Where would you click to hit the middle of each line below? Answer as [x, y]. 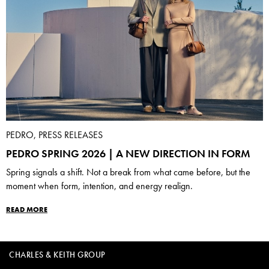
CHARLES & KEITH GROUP [57, 254]
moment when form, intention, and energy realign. [99, 186]
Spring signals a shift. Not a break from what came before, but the [128, 173]
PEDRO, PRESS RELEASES [54, 135]
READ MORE [27, 209]
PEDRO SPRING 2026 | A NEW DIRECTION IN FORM [128, 154]
